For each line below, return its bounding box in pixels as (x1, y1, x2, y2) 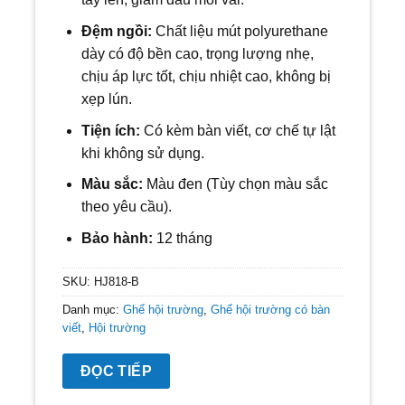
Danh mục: (62, 303, 123, 317)
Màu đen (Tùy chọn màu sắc (146, 176, 328, 193)
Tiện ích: (80, 122, 144, 138)
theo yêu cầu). (80, 199, 172, 215)
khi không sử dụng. (80, 145, 204, 161)
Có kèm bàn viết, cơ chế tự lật (143, 122, 335, 138)
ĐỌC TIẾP (80, 363, 153, 380)
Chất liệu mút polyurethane (155, 23, 328, 39)
